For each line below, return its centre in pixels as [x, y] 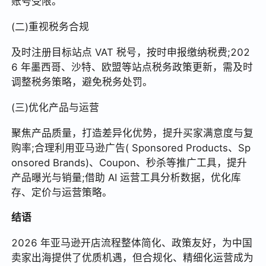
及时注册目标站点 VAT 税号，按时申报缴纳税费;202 [131, 52]
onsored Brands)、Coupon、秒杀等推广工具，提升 [129, 162]
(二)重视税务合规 [50, 26]
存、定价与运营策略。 [62, 192]
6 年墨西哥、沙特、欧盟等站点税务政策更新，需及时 [132, 67]
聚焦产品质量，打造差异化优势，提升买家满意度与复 [133, 133]
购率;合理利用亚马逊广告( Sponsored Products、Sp [131, 148]
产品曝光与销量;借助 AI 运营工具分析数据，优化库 [126, 177]
